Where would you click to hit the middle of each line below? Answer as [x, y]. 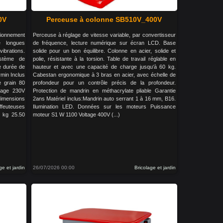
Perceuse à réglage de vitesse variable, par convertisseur [104, 35]
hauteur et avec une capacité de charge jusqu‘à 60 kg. [104, 67]
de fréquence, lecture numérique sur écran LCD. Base [104, 43]
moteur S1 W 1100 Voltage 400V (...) [76, 115]
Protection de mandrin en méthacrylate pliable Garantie [104, 91]
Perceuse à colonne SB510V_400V [104, 20]
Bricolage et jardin [155, 167]
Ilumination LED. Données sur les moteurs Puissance [104, 107]
